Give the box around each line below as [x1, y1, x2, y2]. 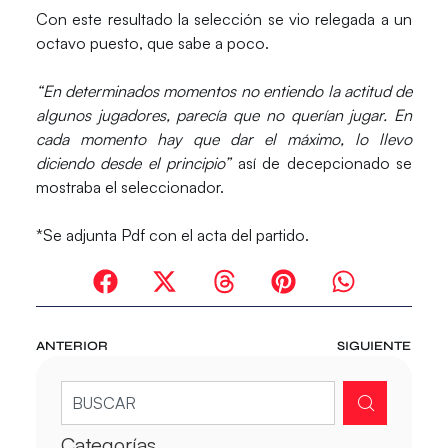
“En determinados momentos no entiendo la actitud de [35, 81, 413, 102]
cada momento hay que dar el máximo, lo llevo [35, 129, 413, 150]
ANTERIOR [35, 337, 108, 354]
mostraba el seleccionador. [35, 177, 224, 198]
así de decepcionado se [237, 153, 413, 174]
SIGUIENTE [337, 337, 412, 354]
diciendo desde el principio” [35, 153, 238, 174]
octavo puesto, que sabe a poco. [35, 33, 269, 54]
